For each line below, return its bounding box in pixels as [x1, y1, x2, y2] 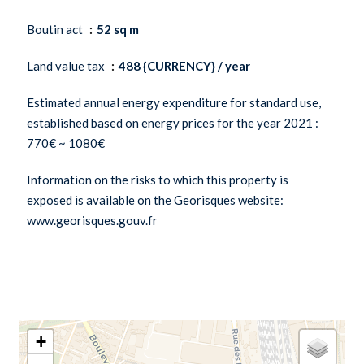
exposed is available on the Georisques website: [27, 193, 284, 207]
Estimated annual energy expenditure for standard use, [27, 95, 321, 110]
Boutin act [27, 22, 85, 37]
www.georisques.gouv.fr [27, 213, 158, 227]
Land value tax [27, 58, 107, 73]
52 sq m [97, 22, 139, 37]
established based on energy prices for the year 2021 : [27, 115, 318, 130]
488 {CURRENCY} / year [119, 58, 250, 73]
